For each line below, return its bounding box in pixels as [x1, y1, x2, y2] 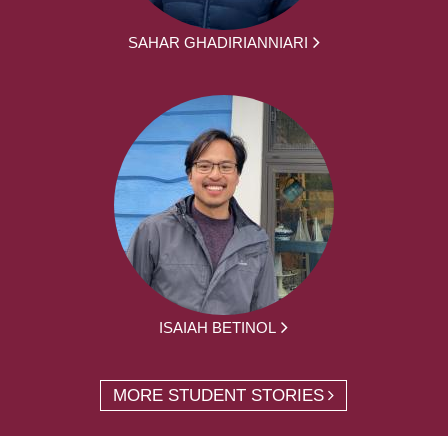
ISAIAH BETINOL [159, 318, 277, 336]
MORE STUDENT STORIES [113, 385, 325, 405]
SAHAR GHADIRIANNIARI [127, 33, 308, 51]
